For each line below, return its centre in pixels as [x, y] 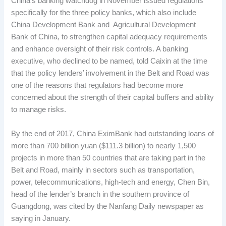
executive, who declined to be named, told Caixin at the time [109, 61]
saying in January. [41, 218]
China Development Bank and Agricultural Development [104, 25]
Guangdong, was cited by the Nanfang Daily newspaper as [108, 206]
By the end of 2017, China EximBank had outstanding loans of [113, 133]
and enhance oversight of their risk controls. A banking [100, 49]
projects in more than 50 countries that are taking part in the [108, 158]
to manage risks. [39, 110]
